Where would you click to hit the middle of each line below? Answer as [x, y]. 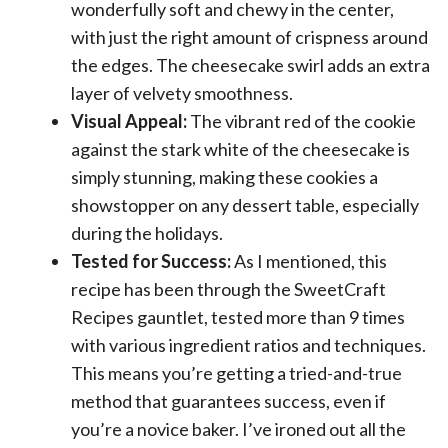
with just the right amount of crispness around [249, 37]
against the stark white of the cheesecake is [240, 149]
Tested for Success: [151, 261]
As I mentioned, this [309, 261]
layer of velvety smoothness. [182, 93]
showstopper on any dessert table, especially [245, 205]
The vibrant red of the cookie [301, 121]
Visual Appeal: [129, 121]
